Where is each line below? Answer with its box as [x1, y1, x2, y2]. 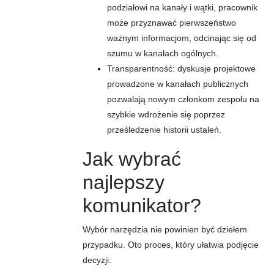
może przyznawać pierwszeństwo [107, 18, 236, 28]
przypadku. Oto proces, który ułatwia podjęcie [83, 240, 259, 250]
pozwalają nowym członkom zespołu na [107, 94, 259, 104]
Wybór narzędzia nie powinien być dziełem [83, 224, 247, 234]
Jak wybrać [83, 148, 181, 170]
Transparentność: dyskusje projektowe [107, 64, 256, 73]
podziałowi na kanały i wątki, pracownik [107, 2, 257, 12]
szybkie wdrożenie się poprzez [107, 109, 225, 119]
